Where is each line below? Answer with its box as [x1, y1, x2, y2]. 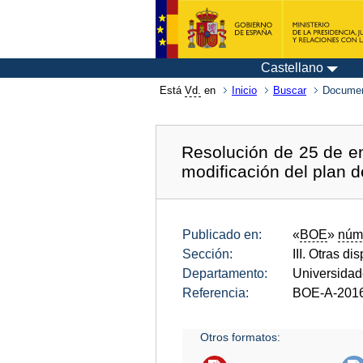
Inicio [232, 84, 257, 96]
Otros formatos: [200, 330, 281, 344]
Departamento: [182, 266, 267, 280]
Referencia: [182, 285, 249, 300]
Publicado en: [182, 227, 262, 241]
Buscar [273, 84, 306, 96]
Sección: [182, 246, 233, 261]
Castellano [261, 61, 323, 75]
